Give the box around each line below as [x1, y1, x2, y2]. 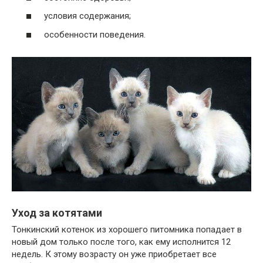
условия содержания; [44, 11, 131, 21]
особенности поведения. [44, 29, 146, 40]
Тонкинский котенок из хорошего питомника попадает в [12, 224, 242, 235]
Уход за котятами [12, 207, 102, 219]
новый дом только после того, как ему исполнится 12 [12, 237, 231, 247]
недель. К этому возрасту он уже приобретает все [12, 249, 217, 259]
